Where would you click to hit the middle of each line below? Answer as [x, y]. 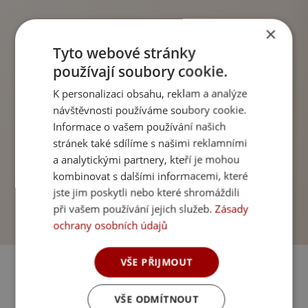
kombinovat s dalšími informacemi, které [151, 176]
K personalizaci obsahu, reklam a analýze [150, 93]
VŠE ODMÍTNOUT [156, 299]
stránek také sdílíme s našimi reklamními [150, 143]
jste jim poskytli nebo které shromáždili [146, 192]
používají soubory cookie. [141, 71]
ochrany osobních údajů [110, 225]
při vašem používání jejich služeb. [134, 209]
